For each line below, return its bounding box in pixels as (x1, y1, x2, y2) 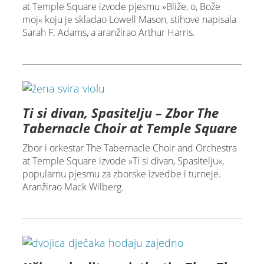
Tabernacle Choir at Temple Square (22, 119, 237, 137)
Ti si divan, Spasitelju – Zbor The (22, 104, 219, 122)
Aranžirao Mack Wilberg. (22, 180, 124, 194)
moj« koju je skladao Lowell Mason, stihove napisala (22, 13, 236, 27)
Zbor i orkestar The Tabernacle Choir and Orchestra (22, 141, 237, 155)
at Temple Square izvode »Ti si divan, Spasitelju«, (22, 154, 224, 168)
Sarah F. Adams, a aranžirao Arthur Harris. (22, 26, 195, 39)
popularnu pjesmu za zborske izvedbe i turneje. (22, 167, 221, 181)
